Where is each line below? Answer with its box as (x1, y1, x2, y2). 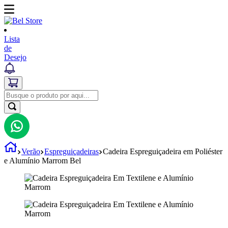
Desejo (4, 53, 26, 62)
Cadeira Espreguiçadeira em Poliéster (103, 147, 222, 156)
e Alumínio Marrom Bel (4, 156, 81, 165)
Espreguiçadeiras (44, 147, 99, 156)
